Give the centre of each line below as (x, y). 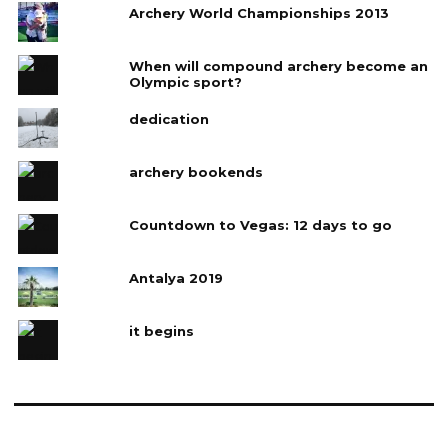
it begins (161, 330)
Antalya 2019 (175, 277)
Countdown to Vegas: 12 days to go (260, 224)
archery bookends (195, 171)
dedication (168, 118)
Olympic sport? (185, 81)
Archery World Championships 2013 (258, 12)
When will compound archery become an (278, 65)
